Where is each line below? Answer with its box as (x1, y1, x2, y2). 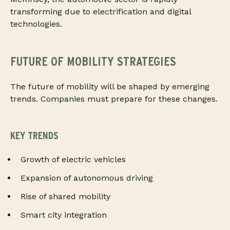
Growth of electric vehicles (21, 155, 126, 165)
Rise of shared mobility (21, 191, 110, 202)
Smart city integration (21, 210, 107, 220)
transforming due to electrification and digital (10, 7, 191, 17)
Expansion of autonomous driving (21, 173, 153, 183)
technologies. (10, 19, 62, 29)
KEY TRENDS (10, 129, 59, 142)
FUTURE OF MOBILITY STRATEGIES (10, 54, 176, 69)
